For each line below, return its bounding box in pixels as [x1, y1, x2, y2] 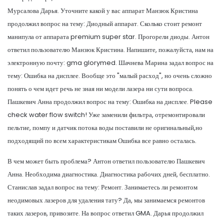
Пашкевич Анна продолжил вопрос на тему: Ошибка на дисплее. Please [7, 96, 212, 106]
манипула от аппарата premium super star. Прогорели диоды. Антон [7, 31, 209, 41]
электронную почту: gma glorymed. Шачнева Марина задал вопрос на [7, 57, 213, 67]
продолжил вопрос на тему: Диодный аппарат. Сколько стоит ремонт [7, 18, 202, 28]
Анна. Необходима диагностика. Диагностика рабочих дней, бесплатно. [7, 169, 210, 179]
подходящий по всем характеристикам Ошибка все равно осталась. [7, 135, 196, 145]
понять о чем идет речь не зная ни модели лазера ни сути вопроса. [7, 83, 193, 93]
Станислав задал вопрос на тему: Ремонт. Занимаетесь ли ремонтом [7, 182, 197, 192]
